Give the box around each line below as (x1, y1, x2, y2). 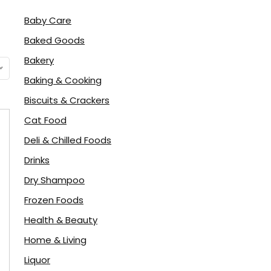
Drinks (24, 154, 50, 166)
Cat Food (24, 114, 67, 126)
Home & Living (24, 233, 87, 246)
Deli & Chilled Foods (24, 134, 111, 146)
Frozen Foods (24, 194, 83, 206)
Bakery (24, 54, 54, 67)
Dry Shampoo (24, 174, 85, 186)
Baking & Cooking (24, 74, 102, 87)
